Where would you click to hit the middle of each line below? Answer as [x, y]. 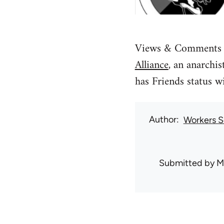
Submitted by [187, 163]
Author [162, 120]
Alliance [151, 65]
